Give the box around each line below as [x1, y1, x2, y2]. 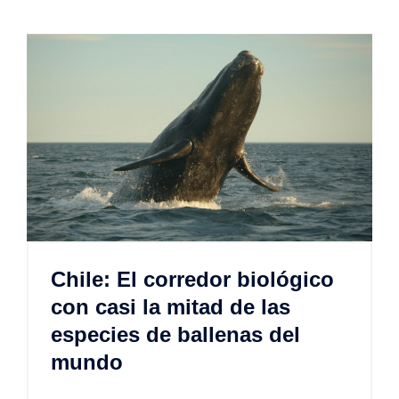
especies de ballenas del [51, 322, 300, 347]
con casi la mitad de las [51, 295, 290, 320]
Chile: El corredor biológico [51, 267, 334, 292]
